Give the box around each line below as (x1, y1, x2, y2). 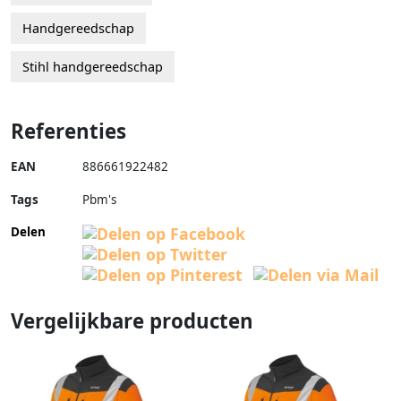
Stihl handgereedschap (22, 58, 163, 76)
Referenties (11, 117, 126, 146)
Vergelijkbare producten (11, 307, 253, 336)
